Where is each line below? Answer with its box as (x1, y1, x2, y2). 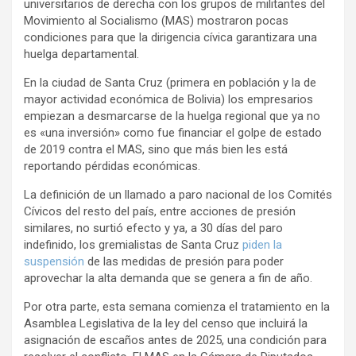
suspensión (24, 254, 84, 269)
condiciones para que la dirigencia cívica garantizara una (24, 30, 317, 45)
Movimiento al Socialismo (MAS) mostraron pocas (24, 14, 288, 29)
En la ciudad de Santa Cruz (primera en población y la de (24, 75, 316, 91)
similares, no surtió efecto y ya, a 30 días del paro (24, 221, 283, 236)
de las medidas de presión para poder (84, 254, 284, 269)
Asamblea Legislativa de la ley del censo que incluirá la (24, 316, 308, 331)
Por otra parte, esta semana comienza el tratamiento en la (24, 300, 330, 315)
